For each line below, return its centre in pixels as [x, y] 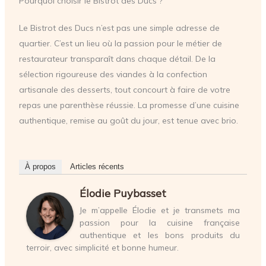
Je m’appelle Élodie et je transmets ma [160, 210]
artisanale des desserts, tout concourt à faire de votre [124, 90]
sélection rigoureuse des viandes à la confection [113, 75]
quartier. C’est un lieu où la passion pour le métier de [120, 44]
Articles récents [97, 166]
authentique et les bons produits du [160, 235]
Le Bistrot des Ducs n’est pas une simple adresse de [119, 28]
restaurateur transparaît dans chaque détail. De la [117, 59]
